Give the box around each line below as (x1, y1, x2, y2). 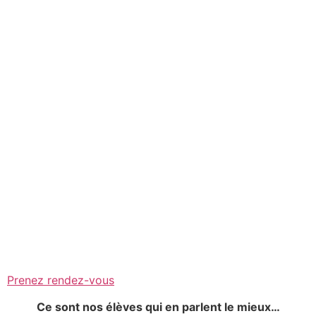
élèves (105, 299, 142, 314)
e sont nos (44, 299, 106, 314)
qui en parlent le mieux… (142, 299, 280, 314)
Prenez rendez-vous (7, 272, 114, 287)
